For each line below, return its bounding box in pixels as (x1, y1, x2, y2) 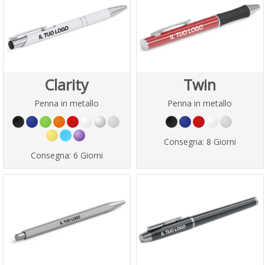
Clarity (44, 74, 89, 95)
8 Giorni (206, 135, 236, 147)
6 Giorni (73, 149, 103, 161)
